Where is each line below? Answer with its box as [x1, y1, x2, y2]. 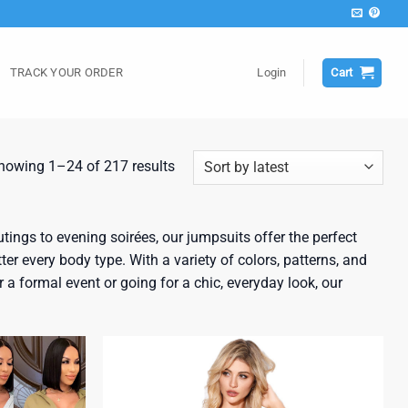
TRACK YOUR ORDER [9, 66, 123, 79]
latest [173, 202, 209, 220]
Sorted [173, 157, 216, 175]
